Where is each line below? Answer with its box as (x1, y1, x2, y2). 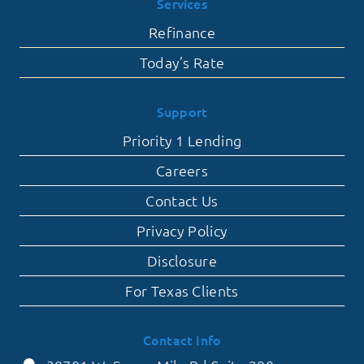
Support (156, 102, 208, 120)
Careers (155, 160, 209, 180)
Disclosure (146, 250, 218, 270)
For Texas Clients (125, 280, 239, 300)
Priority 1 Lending (122, 130, 242, 149)
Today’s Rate (139, 52, 225, 71)
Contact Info (142, 330, 222, 349)
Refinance (149, 22, 215, 41)
